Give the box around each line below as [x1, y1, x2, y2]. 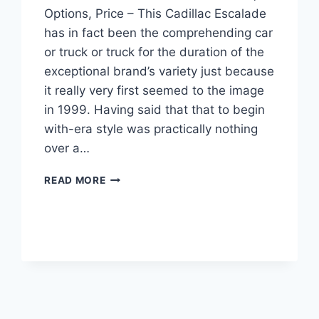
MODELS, [105, 231, 153, 243]
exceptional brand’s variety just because [44, 64, 275, 79]
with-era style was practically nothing [44, 122, 258, 137]
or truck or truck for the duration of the [44, 45, 265, 60]
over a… [44, 141, 90, 156]
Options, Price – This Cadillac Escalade [44, 6, 267, 21]
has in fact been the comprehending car [44, 26, 273, 41]
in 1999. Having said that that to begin [44, 103, 266, 117]
